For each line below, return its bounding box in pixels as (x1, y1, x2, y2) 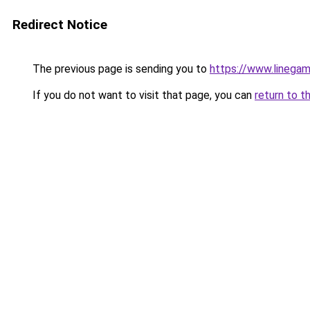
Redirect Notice (12, 17, 107, 33)
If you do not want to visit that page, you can (30, 89, 255, 102)
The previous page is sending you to (30, 62, 210, 75)
